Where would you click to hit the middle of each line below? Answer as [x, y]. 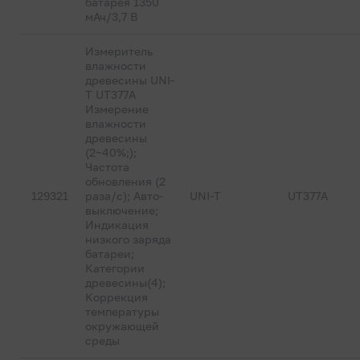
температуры [123, 311]
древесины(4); [126, 282]
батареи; [110, 254]
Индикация [117, 225]
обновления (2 [126, 181]
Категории [115, 268]
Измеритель [119, 51]
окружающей [123, 326]
